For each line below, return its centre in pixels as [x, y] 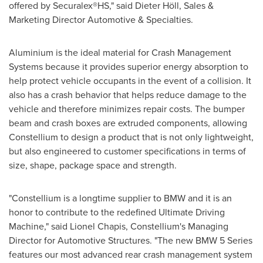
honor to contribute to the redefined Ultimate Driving [117, 212]
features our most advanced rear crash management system [131, 254]
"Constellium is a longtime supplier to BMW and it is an [120, 198]
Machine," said [39, 226]
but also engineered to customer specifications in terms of [127, 151]
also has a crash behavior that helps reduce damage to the [128, 95]
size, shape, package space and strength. [94, 165]
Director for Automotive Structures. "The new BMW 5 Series [131, 240]
